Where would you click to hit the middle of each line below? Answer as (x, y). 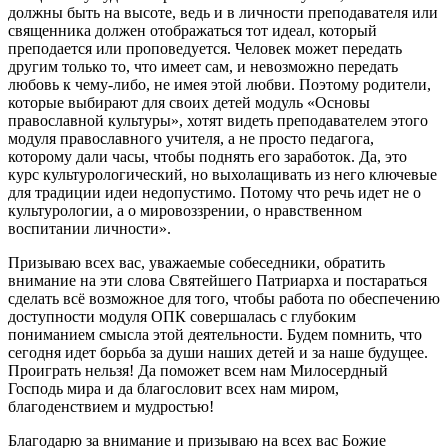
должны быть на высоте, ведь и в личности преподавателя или (223, 12)
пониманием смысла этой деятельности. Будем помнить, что (215, 334)
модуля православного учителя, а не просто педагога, (191, 138)
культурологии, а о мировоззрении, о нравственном (185, 210)
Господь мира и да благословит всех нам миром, (173, 388)
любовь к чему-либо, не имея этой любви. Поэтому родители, (219, 84)
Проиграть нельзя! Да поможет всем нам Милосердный (198, 370)
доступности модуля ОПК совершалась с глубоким (182, 316)
